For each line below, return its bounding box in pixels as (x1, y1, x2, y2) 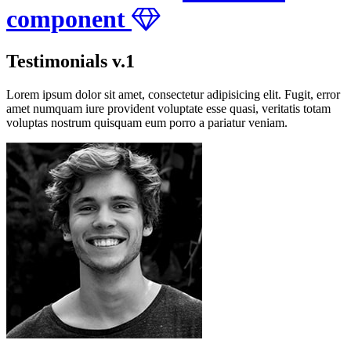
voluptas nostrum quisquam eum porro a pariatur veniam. (6, 116, 288, 130)
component (6, 5, 132, 34)
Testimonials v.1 (6, 51, 135, 72)
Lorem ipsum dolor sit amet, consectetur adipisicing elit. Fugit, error (6, 88, 340, 102)
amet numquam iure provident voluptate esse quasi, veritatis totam (6, 102, 331, 116)
